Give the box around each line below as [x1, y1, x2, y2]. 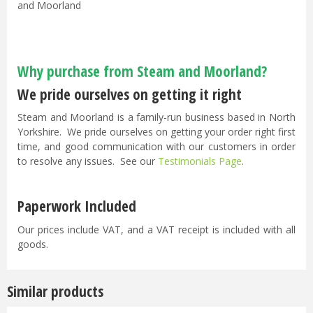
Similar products [7, 281, 103, 301]
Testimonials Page [158, 154, 242, 168]
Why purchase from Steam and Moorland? [17, 61, 267, 82]
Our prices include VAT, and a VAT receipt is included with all [17, 223, 296, 237]
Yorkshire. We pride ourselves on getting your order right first [17, 125, 296, 139]
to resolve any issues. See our [17, 154, 158, 168]
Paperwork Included [17, 196, 136, 217]
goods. [17, 238, 48, 252]
